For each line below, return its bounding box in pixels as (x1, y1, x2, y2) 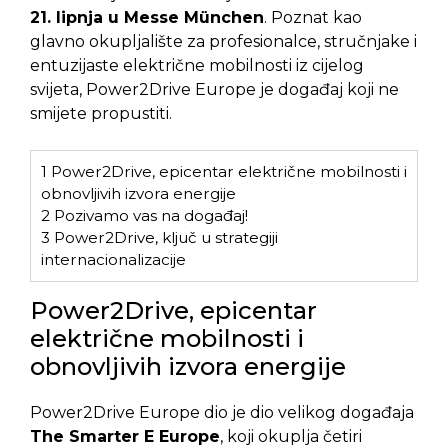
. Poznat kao (264, 7, 362, 27)
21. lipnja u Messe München (30, 7, 264, 27)
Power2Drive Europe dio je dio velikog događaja (30, 403, 414, 423)
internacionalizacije (41, 249, 186, 269)
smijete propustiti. (30, 103, 172, 123)
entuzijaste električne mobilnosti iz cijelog (30, 55, 364, 75)
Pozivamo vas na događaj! (50, 205, 248, 225)
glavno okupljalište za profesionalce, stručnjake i (30, 31, 417, 51)
